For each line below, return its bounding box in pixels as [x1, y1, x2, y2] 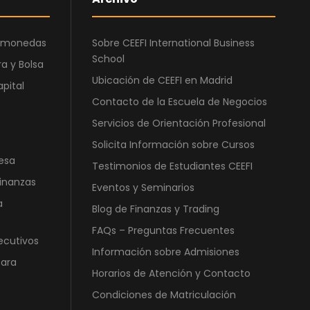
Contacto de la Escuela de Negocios [92, 95, 267, 109]
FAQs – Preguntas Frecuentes [92, 224, 235, 238]
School [92, 52, 125, 66]
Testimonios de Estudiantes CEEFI [92, 159, 253, 174]
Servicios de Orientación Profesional [92, 116, 266, 131]
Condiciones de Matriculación [92, 288, 236, 302]
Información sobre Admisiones [92, 245, 239, 259]
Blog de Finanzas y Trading [92, 202, 219, 217]
